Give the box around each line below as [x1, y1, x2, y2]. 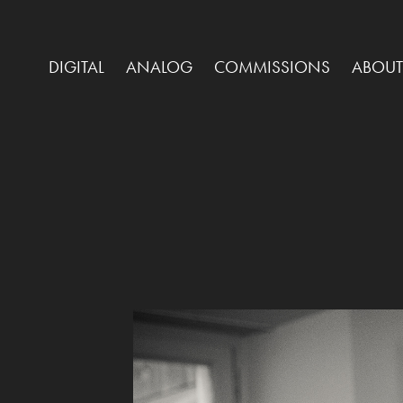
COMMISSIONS [213, 57, 330, 77]
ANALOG [125, 57, 193, 77]
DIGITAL [48, 57, 104, 77]
